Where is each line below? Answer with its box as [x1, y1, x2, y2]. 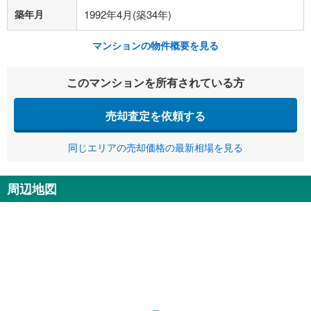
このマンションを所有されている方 [67, 74, 244, 90]
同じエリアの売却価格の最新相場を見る [68, 140, 243, 154]
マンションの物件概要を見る [92, 38, 219, 52]
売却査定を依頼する [106, 107, 205, 124]
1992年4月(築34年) [84, 7, 171, 22]
